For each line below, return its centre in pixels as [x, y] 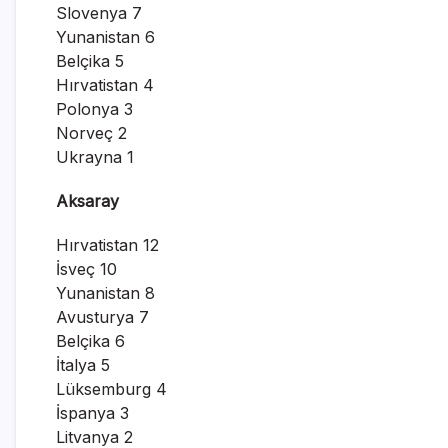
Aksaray [87, 200]
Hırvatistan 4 [105, 84]
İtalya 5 [83, 364]
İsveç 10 [86, 268]
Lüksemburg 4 [111, 388]
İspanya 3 [92, 412]
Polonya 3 [94, 108]
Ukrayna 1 [95, 156]
